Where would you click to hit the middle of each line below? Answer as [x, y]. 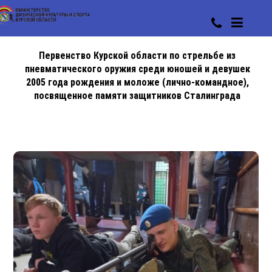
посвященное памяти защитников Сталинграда [137, 96]
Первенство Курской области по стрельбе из [137, 56]
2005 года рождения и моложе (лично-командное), [137, 82]
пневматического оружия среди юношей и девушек [137, 69]
